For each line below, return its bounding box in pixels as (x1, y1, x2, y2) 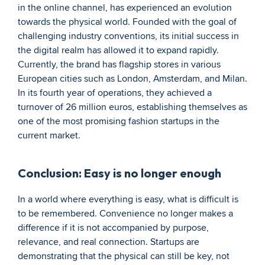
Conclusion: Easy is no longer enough (18, 166, 221, 180)
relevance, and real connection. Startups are (18, 236, 199, 248)
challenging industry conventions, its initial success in (18, 30, 239, 42)
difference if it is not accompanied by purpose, (18, 222, 209, 234)
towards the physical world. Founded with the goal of (18, 16, 237, 28)
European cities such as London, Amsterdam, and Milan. (18, 73, 247, 85)
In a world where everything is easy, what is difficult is (18, 193, 238, 205)
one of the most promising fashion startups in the (18, 115, 219, 127)
